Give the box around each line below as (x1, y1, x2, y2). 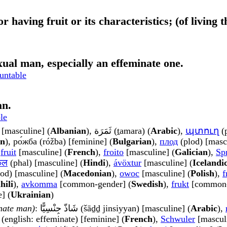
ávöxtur (113, 158, 141, 168)
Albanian (50, 126, 86, 136)
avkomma (21, 179, 57, 190)
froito (103, 147, 124, 158)
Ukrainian (11, 190, 51, 200)
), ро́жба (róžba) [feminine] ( (5, 136, 112, 147)
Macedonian (63, 168, 111, 179)
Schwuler (161, 214, 195, 224)
